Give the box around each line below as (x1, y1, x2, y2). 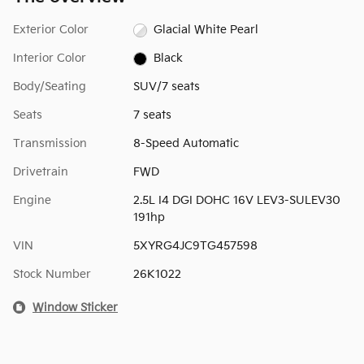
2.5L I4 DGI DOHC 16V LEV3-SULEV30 (132, 193, 340, 208)
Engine (13, 193, 51, 208)
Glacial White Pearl (154, 23, 259, 37)
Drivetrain (13, 165, 68, 180)
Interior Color (13, 51, 86, 66)
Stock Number (13, 267, 91, 282)
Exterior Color (13, 23, 89, 37)
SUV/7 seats (132, 80, 200, 94)
